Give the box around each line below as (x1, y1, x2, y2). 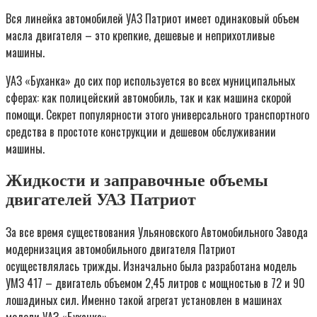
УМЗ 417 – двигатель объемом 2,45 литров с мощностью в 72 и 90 (6, 274, 305, 292)
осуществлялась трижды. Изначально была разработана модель (6, 257, 296, 275)
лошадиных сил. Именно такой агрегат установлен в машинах (6, 291, 282, 309)
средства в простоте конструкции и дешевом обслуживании (6, 123, 276, 141)
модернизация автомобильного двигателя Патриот (6, 240, 236, 258)
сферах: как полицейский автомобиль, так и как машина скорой (6, 89, 292, 107)
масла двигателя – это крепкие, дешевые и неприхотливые (6, 27, 275, 45)
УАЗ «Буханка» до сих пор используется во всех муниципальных (6, 72, 295, 90)
